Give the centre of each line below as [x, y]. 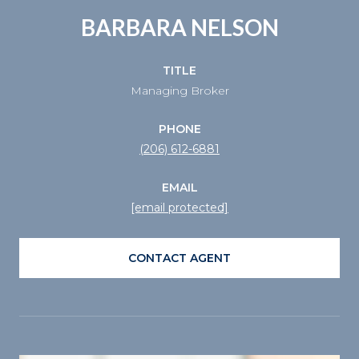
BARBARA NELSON [179, 27]
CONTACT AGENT [179, 258]
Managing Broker [179, 90]
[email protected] [179, 207]
